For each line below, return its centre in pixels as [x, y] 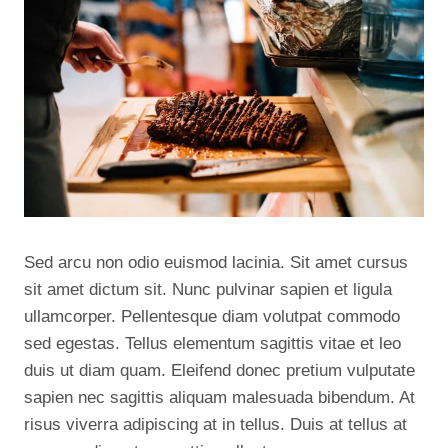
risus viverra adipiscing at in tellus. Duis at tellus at [215, 424]
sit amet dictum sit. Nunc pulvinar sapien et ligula [208, 289]
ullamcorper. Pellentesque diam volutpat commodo [212, 316]
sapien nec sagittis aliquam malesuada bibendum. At [219, 397]
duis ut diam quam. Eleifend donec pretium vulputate [219, 370]
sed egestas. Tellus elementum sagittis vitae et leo [212, 343]
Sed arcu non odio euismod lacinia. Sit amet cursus [216, 262]
